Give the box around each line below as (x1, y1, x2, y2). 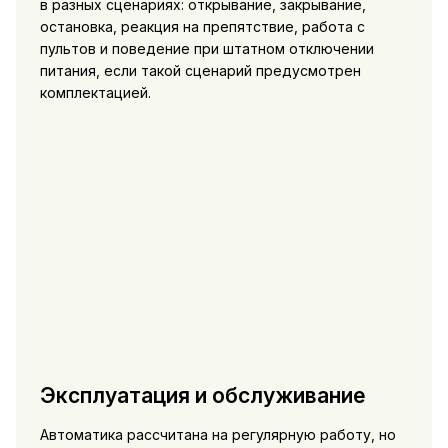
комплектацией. (39, 83, 151, 101)
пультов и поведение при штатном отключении (39, 39, 374, 57)
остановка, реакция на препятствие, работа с (39, 17, 365, 35)
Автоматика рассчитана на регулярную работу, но (39, 426, 396, 444)
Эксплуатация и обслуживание (39, 382, 366, 408)
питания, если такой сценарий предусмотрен (39, 61, 361, 79)
